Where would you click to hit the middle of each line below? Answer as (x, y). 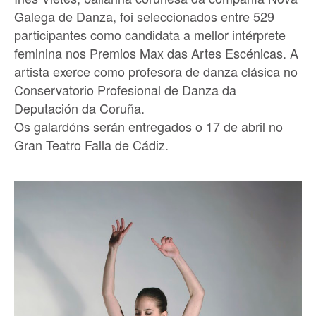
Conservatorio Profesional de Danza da (125, 90)
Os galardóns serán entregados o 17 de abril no (148, 127)
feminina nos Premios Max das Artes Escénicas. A (156, 53)
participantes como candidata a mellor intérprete (150, 35)
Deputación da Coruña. (79, 108)
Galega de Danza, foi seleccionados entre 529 (144, 17)
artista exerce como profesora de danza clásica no (156, 72)
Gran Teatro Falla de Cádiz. (91, 145)
